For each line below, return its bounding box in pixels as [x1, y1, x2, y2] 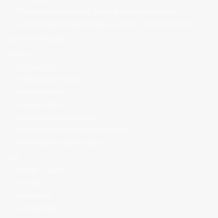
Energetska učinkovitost [17, 112, 97, 122]
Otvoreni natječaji [7, 34, 67, 43]
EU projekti [17, 61, 54, 71]
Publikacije [17, 190, 52, 200]
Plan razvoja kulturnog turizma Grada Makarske [17, 6, 175, 16]
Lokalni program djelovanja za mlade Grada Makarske [17, 18, 195, 28]
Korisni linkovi [17, 203, 62, 213]
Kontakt [17, 178, 43, 187]
